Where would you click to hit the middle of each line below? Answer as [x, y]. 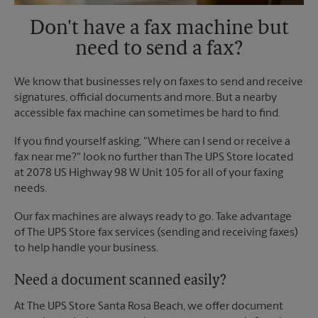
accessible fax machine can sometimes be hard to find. [147, 114]
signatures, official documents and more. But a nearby [146, 98]
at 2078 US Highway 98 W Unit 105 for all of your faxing [149, 174]
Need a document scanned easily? [120, 281]
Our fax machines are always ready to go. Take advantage [153, 218]
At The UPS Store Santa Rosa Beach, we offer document [149, 307]
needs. [31, 189]
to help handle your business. [86, 249]
